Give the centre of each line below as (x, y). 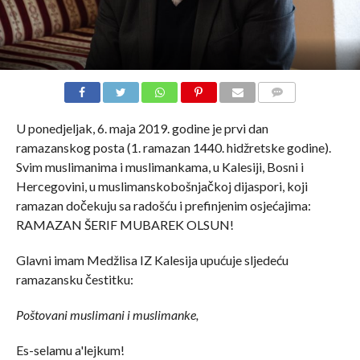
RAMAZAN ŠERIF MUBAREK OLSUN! (125, 224)
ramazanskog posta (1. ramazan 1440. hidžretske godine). (173, 147)
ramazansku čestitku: (74, 279)
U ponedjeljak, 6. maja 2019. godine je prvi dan (142, 128)
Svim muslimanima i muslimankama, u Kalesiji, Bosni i (160, 166)
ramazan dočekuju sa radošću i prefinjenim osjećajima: (163, 205)
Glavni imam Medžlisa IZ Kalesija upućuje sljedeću (152, 260)
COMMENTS (290, 111)
